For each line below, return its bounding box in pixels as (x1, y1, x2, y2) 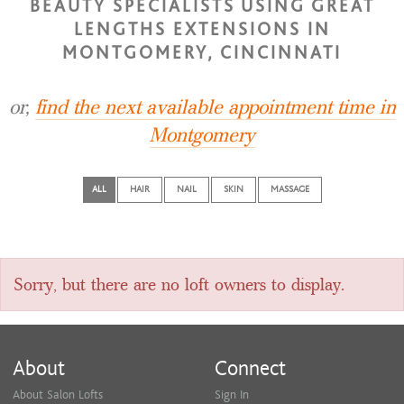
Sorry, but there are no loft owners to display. (14, 274, 344, 295)
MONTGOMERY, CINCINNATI (62, 42, 342, 63)
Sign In (215, 388, 249, 401)
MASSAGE (270, 184, 309, 195)
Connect (215, 356, 286, 381)
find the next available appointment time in (34, 96, 396, 119)
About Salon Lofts (13, 388, 103, 401)
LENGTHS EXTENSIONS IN (73, 19, 331, 40)
